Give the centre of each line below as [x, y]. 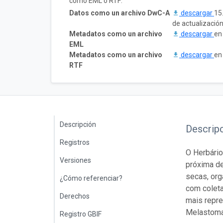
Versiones [75, 160]
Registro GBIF [81, 214]
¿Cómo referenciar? [91, 178]
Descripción [78, 124]
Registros [75, 142]
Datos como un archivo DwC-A [119, 13]
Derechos [75, 196]
